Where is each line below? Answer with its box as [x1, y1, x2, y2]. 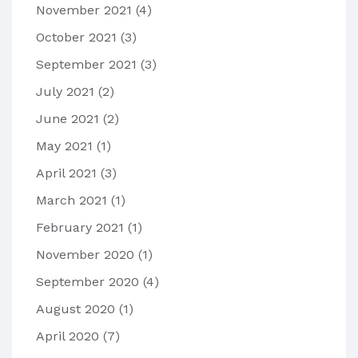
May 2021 [36, 138, 97, 154]
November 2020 [36, 247, 138, 263]
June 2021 [36, 111, 103, 127]
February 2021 [36, 220, 128, 236]
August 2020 [36, 301, 119, 317]
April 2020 [36, 328, 103, 344]
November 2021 [36, 2, 136, 18]
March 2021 [36, 193, 111, 209]
